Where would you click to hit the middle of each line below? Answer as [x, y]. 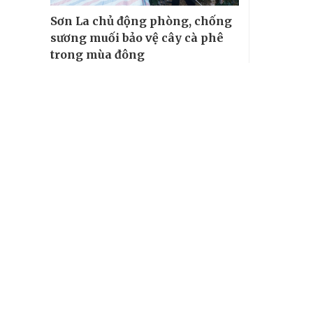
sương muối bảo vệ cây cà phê [137, 37]
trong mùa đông [97, 54]
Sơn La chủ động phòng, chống [141, 21]
